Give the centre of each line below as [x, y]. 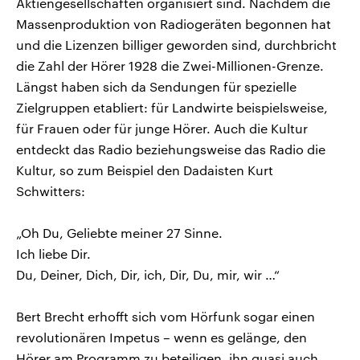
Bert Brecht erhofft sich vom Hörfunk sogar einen [166, 316]
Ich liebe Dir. [53, 253]
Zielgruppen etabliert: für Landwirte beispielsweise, [172, 107]
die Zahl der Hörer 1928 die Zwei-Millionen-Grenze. [170, 65]
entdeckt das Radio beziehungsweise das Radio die [171, 149]
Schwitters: [51, 190]
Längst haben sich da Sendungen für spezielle [156, 86]
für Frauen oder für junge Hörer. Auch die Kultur [162, 128]
